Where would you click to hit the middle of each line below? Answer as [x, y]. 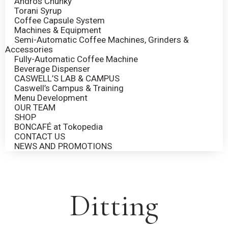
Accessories [29, 49]
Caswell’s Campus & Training [69, 88]
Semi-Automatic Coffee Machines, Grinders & [102, 40]
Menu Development [51, 98]
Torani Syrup [38, 11]
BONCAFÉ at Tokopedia [59, 127]
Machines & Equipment [58, 30]
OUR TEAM [35, 107]
